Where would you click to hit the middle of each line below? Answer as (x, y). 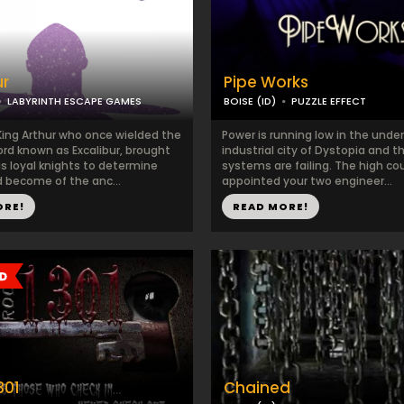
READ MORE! (271, 207)
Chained (257, 388)
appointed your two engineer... (307, 181)
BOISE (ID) (250, 101)
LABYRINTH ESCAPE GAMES (74, 101)
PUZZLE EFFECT (329, 101)
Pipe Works (266, 82)
